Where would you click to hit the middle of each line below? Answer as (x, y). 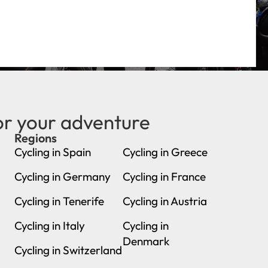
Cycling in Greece (165, 152)
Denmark (146, 241)
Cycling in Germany (62, 177)
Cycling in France (164, 177)
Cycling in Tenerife (59, 201)
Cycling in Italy (49, 226)
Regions (35, 138)
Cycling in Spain (52, 152)
